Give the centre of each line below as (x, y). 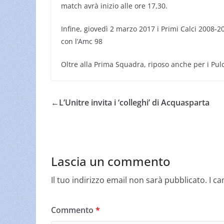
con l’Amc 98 (82, 41)
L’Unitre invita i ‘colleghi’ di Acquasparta (134, 102)
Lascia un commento (111, 161)
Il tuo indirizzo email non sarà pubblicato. (129, 180)
